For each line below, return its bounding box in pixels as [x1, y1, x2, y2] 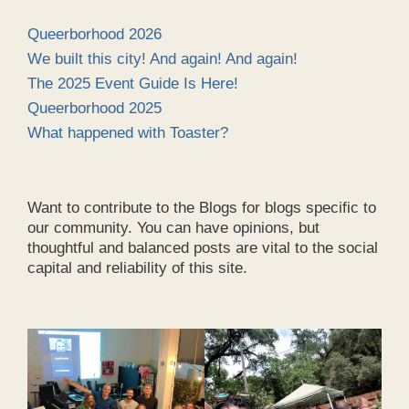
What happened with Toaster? [27, 123, 228, 142]
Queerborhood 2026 [27, 25, 162, 43]
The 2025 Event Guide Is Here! [27, 74, 238, 92]
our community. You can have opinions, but [27, 218, 320, 236]
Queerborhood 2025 [27, 99, 162, 117]
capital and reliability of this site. [27, 258, 247, 277]
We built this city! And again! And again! [27, 49, 298, 68]
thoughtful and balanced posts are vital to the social [27, 238, 378, 257]
